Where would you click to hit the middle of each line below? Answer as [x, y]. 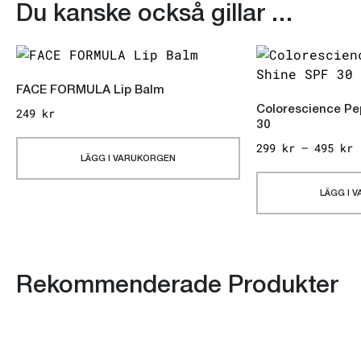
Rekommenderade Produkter [177, 288]
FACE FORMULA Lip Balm [90, 91]
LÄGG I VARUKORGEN [128, 159]
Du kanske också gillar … [154, 17]
